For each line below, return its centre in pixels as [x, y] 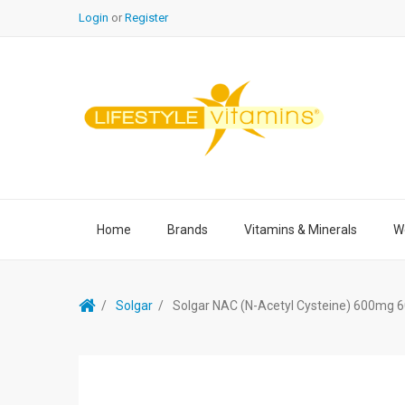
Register [146, 18]
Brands [188, 230]
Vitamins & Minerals [301, 230]
